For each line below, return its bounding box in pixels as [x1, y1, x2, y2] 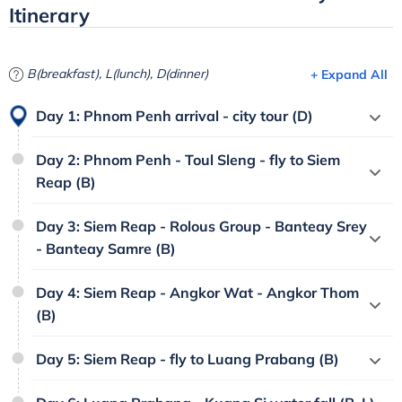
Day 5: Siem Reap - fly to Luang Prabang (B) [36, 350, 339, 369]
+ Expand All [310, 66, 388, 83]
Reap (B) [36, 173, 96, 192]
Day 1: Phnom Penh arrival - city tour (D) [36, 107, 313, 126]
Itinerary [9, 3, 90, 29]
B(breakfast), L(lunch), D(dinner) [23, 66, 208, 83]
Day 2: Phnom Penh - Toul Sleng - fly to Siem [36, 151, 340, 170]
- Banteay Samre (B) [36, 240, 176, 258]
